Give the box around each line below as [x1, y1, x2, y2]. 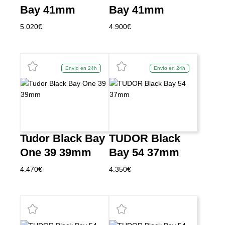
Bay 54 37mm [108, 146, 179, 159]
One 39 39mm [20, 146, 91, 159]
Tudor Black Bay [20, 132, 105, 145]
